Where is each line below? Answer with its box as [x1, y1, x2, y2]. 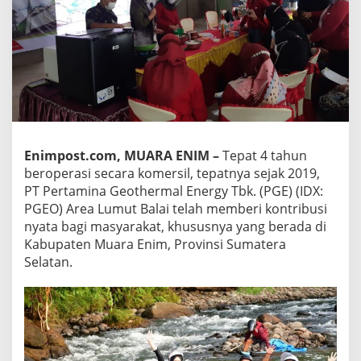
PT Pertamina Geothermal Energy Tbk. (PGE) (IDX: [24, 181, 323, 200]
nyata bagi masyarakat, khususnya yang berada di [24, 217, 326, 235]
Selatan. [24, 252, 73, 271]
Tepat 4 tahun [219, 146, 307, 164]
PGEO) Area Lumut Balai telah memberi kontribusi [24, 199, 327, 218]
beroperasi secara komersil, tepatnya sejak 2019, [24, 164, 320, 182]
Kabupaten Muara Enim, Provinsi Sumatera [24, 234, 286, 253]
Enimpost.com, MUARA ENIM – [24, 146, 219, 164]
